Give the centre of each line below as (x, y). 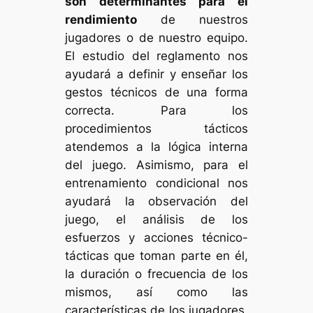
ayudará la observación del (156, 201)
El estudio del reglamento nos (156, 56)
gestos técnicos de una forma (156, 92)
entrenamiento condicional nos (156, 183)
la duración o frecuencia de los (156, 274)
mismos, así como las (156, 292)
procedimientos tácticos (156, 128)
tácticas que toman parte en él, (156, 255)
